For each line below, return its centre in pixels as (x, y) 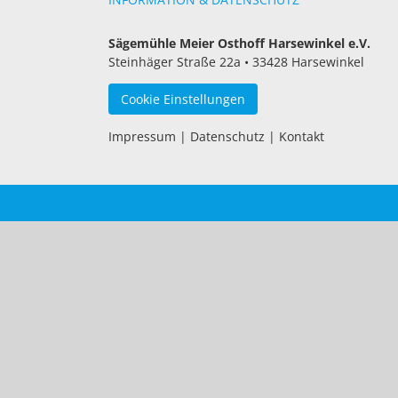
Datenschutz (227, 136)
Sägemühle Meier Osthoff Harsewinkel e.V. (239, 43)
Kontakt (302, 136)
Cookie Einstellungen (183, 99)
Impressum (142, 136)
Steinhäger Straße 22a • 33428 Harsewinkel (236, 62)
